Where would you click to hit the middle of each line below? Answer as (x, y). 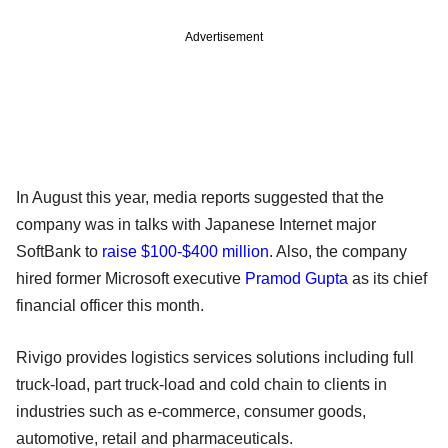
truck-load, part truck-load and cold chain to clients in (201, 384)
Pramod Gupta (296, 278)
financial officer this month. (110, 305)
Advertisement (224, 36)
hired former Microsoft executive (130, 278)
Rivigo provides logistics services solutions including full (215, 357)
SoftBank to (59, 251)
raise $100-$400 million (185, 251)
